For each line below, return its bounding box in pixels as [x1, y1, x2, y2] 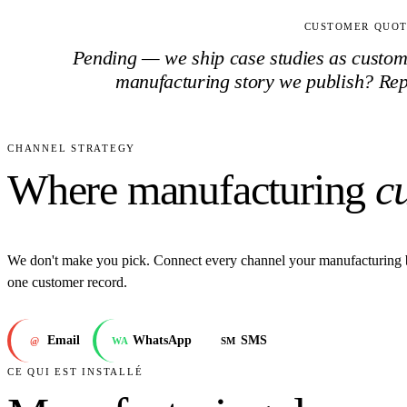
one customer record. [7, 274, 127, 291]
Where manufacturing [7, 164, 366, 213]
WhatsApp [133, 333, 192, 348]
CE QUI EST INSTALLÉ [7, 366, 144, 378]
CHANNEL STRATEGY [7, 142, 136, 154]
